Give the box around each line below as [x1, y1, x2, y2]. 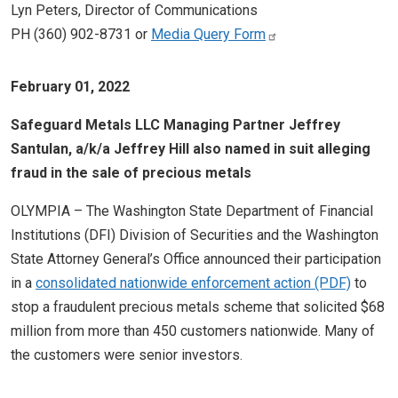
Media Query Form [151, 26, 266, 43]
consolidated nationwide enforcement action [36, 275, 311, 291]
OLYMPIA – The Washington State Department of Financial [11, 203, 373, 219]
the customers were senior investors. [11, 346, 243, 363]
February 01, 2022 [11, 78, 130, 95]
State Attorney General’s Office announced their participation [11, 251, 381, 267]
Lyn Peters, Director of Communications [11, 2, 258, 19]
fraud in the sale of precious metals [11, 164, 251, 181]
